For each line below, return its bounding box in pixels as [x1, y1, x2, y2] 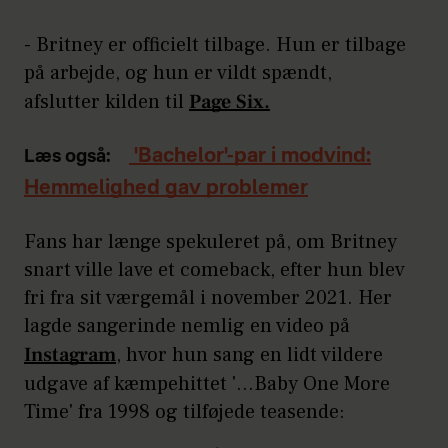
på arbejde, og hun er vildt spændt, [24, 59, 332, 86]
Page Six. [189, 88, 270, 115]
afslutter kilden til [24, 88, 189, 115]
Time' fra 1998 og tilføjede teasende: [24, 398, 345, 425]
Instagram [24, 341, 116, 368]
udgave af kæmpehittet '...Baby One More [24, 370, 390, 397]
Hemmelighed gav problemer [24, 178, 308, 199]
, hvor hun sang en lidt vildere [116, 341, 383, 368]
